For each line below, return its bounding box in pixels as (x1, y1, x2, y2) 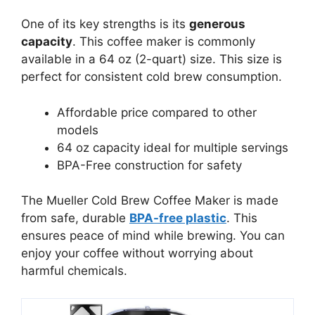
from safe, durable (21, 211, 129, 226)
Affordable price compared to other (57, 105, 257, 120)
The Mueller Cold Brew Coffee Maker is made (21, 193, 278, 208)
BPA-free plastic (129, 211, 226, 226)
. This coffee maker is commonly (72, 34, 255, 49)
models (57, 122, 98, 137)
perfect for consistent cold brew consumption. (21, 70, 282, 84)
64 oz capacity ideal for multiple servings (57, 140, 288, 155)
